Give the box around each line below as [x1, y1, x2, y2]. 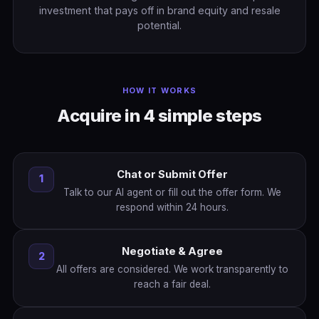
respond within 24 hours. [116, 201, 229, 213]
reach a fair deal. [134, 278, 211, 291]
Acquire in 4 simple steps [57, 105, 262, 126]
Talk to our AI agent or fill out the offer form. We [63, 186, 281, 198]
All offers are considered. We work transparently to [56, 263, 288, 276]
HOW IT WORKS [122, 85, 197, 95]
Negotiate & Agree [122, 245, 223, 258]
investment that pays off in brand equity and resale [38, 4, 281, 16]
